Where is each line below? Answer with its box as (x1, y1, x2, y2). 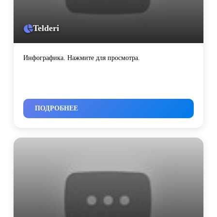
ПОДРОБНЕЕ (35, 105, 78, 112)
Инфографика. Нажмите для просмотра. (23, 54, 140, 62)
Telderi (33, 23, 59, 33)
